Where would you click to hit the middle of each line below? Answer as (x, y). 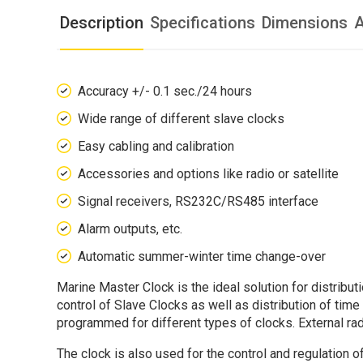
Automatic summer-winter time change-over (202, 256)
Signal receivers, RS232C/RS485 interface (198, 201)
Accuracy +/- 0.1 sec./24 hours (165, 91)
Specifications (203, 22)
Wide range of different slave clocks (181, 118)
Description (102, 22)
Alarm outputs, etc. (130, 228)
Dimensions (305, 22)
